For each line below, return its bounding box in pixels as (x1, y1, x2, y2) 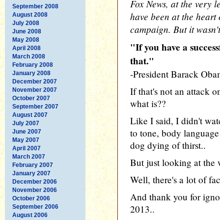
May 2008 (12, 36, 39, 43)
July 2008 (12, 19, 39, 27)
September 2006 (12, 203, 58, 210)
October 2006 (12, 194, 50, 202)
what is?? (130, 97, 166, 110)
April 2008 (12, 44, 41, 52)
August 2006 (12, 211, 48, 219)
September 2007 (12, 103, 58, 110)
